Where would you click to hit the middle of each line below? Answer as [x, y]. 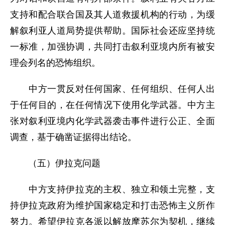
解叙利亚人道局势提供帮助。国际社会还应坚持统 [113, 31]
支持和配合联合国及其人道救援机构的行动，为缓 [113, 15]
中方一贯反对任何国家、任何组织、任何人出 [113, 89]
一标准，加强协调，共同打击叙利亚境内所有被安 [113, 47]
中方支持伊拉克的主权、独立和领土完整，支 [113, 189]
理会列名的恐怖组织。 [55, 63]
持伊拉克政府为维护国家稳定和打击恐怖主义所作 [113, 205]
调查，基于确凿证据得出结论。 [73, 137]
